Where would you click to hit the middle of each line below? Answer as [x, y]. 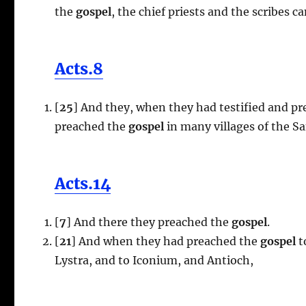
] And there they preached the [148, 222]
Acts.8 [79, 68]
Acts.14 [83, 183]
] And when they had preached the [165, 241]
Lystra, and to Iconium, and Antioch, [154, 260]
